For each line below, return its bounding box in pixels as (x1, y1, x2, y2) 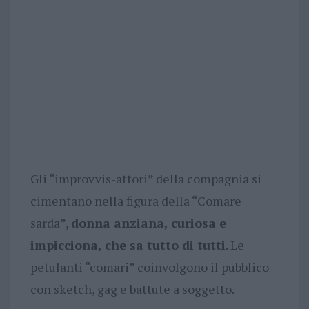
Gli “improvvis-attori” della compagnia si (30, 170, 261, 188)
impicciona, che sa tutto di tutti (30, 237, 226, 254)
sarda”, (30, 215, 71, 232)
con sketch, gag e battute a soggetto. (30, 281, 235, 298)
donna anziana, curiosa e (70, 215, 226, 232)
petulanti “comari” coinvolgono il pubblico (30, 259, 269, 276)
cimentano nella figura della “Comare (30, 192, 241, 210)
